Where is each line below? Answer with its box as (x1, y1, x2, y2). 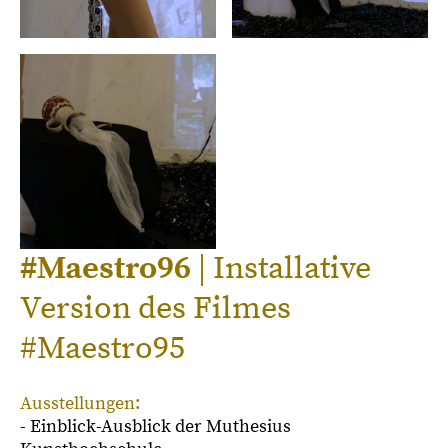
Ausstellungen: (20, 392, 140, 416)
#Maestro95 (20, 329, 185, 370)
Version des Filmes (20, 289, 291, 330)
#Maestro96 (20, 249, 191, 290)
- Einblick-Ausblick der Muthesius (20, 415, 291, 439)
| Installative (191, 249, 371, 290)
